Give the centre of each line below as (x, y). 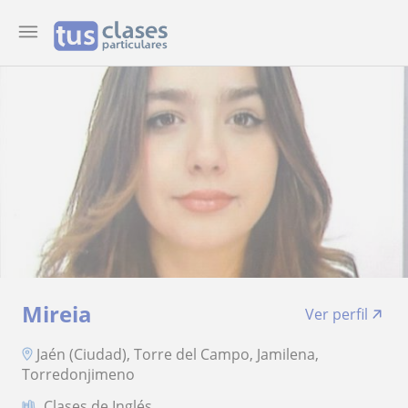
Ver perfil (337, 314)
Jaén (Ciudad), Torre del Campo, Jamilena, (178, 354)
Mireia (57, 314)
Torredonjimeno (78, 374)
